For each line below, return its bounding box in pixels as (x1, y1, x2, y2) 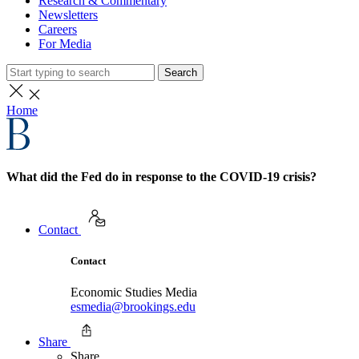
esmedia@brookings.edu (71, 299, 196, 313)
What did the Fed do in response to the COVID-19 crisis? (6, 170, 317, 184)
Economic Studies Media (71, 284, 197, 299)
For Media (38, 37, 91, 50)
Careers (38, 22, 77, 36)
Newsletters (38, 8, 98, 22)
